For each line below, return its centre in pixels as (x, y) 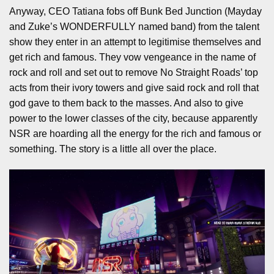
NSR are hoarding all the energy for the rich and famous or (135, 134)
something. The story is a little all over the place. (113, 149)
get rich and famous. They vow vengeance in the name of (132, 57)
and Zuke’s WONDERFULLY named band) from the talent (134, 27)
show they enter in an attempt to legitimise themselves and (135, 42)
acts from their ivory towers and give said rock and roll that (134, 88)
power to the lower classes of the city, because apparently (133, 119)
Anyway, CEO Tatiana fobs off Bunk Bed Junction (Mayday (135, 12)
